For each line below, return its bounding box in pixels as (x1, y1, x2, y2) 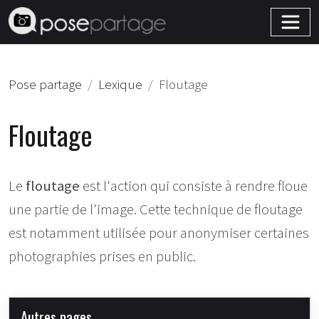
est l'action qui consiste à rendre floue (80, 177, 308, 195)
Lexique (98, 76, 142, 93)
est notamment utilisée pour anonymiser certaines (9, 224, 309, 242)
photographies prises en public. (9, 247, 196, 266)
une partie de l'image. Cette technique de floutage (9, 200, 303, 219)
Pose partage (9, 76, 82, 93)
